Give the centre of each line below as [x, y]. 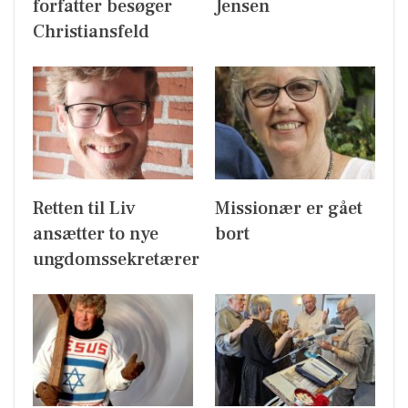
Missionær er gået [289, 208]
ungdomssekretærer [116, 259]
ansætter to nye [96, 234]
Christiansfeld [91, 32]
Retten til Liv [84, 208]
